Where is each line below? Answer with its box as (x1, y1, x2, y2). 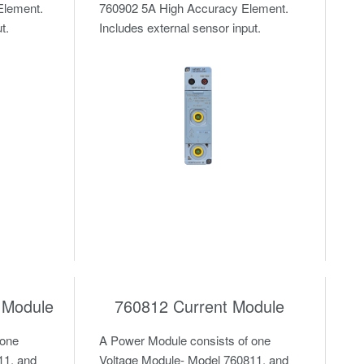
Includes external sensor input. (98, 19, 261, 37)
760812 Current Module (115, 293, 285, 318)
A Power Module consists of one (98, 331, 271, 349)
